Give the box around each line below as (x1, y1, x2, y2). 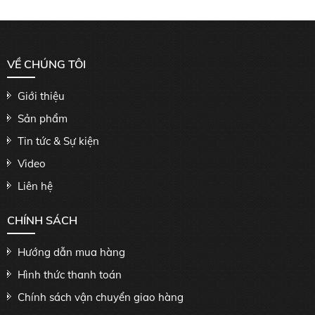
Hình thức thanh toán (18, 268, 122, 282)
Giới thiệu (18, 89, 65, 103)
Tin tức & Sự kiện (18, 134, 99, 148)
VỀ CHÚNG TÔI (7, 57, 86, 72)
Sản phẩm (18, 112, 67, 126)
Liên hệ (18, 179, 53, 193)
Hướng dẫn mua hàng (18, 245, 125, 259)
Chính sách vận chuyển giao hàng (18, 290, 184, 304)
